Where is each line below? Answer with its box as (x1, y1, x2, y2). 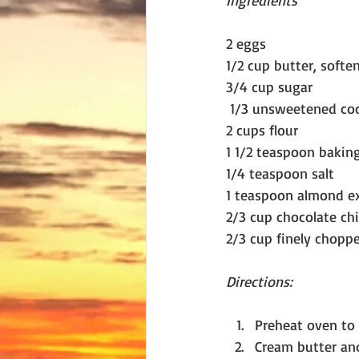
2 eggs (226, 34, 266, 52)
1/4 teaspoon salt (226, 164, 334, 182)
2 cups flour (226, 121, 298, 139)
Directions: (226, 272, 292, 290)
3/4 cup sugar (226, 78, 313, 95)
